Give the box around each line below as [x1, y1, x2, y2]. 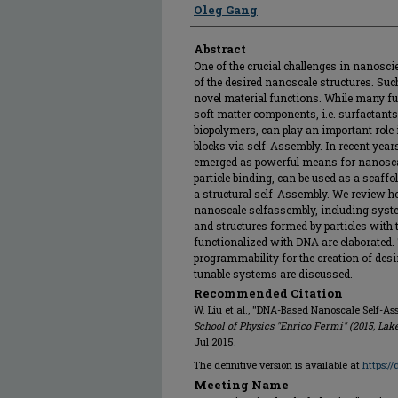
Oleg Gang [194, 2, 258, 18]
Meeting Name [194, 377, 289, 393]
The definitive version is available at [194, 358, 362, 371]
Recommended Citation [194, 285, 343, 301]
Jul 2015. [194, 335, 236, 348]
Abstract [194, 41, 246, 57]
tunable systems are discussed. [194, 267, 353, 281]
